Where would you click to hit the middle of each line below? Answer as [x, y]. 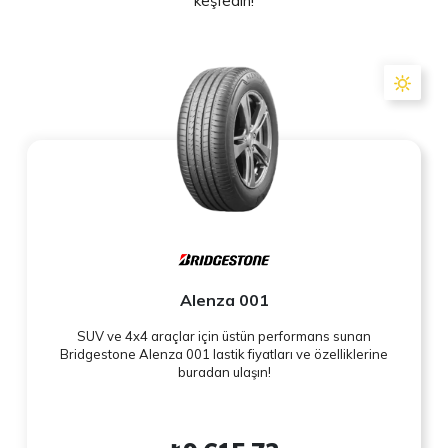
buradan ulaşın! [224, 372]
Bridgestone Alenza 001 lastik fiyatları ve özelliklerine [224, 354]
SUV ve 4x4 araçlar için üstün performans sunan [224, 336]
